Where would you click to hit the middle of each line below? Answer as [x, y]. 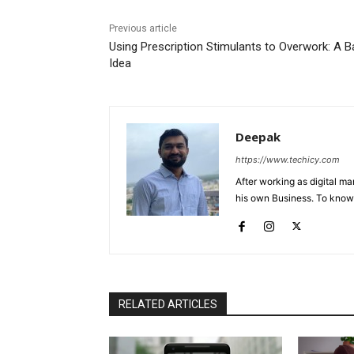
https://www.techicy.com [288, 159]
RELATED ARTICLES [168, 304]
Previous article [143, 28]
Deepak [258, 136]
